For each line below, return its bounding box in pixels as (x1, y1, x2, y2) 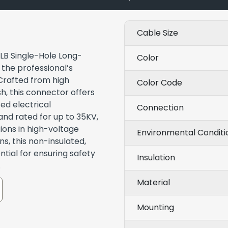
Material (137, 176, 170, 188)
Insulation (137, 151, 175, 163)
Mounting (137, 201, 174, 213)
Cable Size (137, 26, 178, 39)
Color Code (137, 76, 182, 89)
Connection (137, 101, 184, 113)
